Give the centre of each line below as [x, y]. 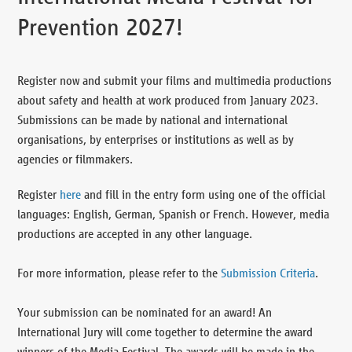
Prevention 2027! [101, 27]
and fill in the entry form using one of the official [205, 194]
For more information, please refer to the [119, 273]
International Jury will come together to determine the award [165, 332]
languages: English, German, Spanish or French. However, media [174, 214]
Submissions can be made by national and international [153, 119]
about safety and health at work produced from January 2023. [168, 100]
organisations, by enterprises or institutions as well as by [156, 139]
